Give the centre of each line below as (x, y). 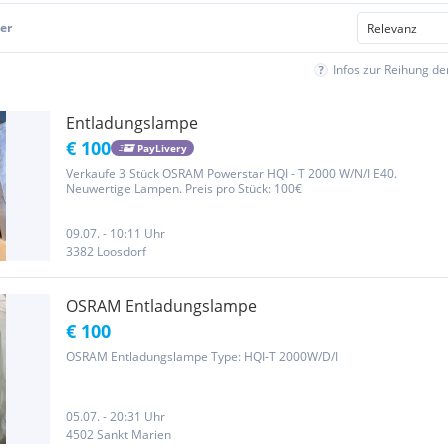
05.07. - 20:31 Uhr (115, 416)
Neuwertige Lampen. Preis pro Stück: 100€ (184, 188)
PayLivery (161, 147)
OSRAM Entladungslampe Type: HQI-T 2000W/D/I (202, 356)
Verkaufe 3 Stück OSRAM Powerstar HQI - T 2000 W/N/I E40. (231, 173)
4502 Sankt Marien (118, 434)
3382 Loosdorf (106, 251)
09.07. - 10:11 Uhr (115, 233)
